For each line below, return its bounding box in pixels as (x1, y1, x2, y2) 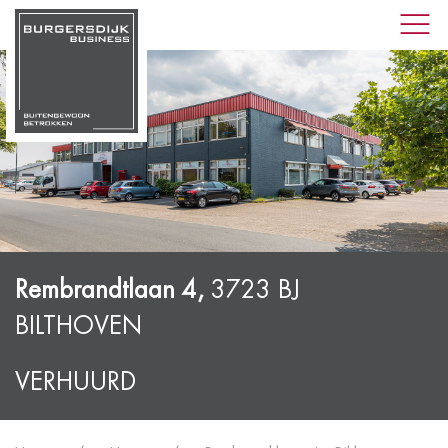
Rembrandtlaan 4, (15, 277, 211, 302)
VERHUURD (15, 369, 136, 394)
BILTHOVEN (15, 313, 142, 338)
